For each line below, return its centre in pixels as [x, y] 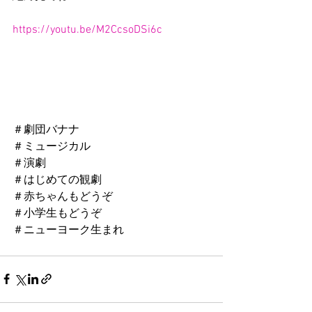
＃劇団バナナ [46, 130]
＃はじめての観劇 [57, 180]
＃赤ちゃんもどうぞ [63, 197]
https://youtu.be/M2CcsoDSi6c [87, 30]
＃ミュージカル [52, 147]
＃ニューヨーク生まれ [68, 230]
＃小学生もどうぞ [57, 213]
